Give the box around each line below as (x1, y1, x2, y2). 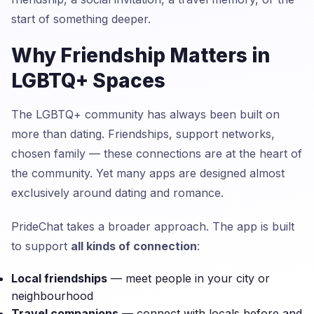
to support (11, 239, 71, 253)
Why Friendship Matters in (11, 43, 270, 67)
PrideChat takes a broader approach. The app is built (11, 219, 294, 233)
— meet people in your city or (107, 271, 270, 285)
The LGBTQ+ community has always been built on (11, 107, 280, 121)
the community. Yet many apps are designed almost (11, 166, 285, 180)
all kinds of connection (71, 239, 197, 253)
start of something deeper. (11, 12, 151, 26)
